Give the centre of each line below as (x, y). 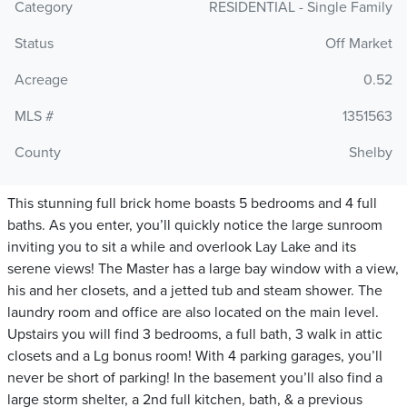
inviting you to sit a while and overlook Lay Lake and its (182, 248)
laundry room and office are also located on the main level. (193, 313)
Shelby (371, 153)
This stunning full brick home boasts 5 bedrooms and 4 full (192, 204)
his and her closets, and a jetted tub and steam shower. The (195, 291)
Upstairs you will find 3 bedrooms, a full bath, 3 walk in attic (195, 335)
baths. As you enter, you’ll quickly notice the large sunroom (195, 226)
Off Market (359, 44)
